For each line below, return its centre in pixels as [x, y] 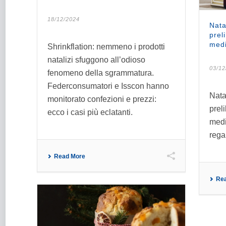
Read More [70, 156]
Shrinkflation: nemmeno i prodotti [106, 46]
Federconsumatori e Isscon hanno [108, 86]
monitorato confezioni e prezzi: [102, 99]
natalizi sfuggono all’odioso [96, 60]
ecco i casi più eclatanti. [92, 112]
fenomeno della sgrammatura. [101, 73]
